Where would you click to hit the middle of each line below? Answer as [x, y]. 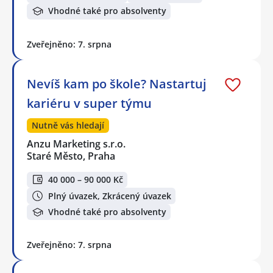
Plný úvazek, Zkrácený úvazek [110, 196]
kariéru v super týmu [89, 103]
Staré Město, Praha [71, 156]
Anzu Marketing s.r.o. [77, 144]
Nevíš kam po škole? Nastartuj [117, 83]
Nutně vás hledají [68, 125]
